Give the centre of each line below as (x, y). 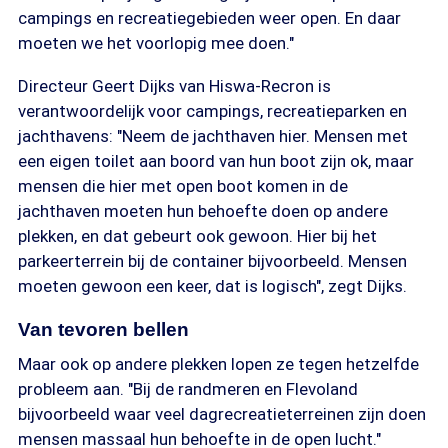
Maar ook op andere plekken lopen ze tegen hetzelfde (218, 364)
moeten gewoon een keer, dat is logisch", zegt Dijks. (212, 286)
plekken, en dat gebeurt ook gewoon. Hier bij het (197, 236)
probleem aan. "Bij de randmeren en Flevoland (188, 389)
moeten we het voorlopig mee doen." (156, 43)
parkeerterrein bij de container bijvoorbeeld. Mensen (212, 261)
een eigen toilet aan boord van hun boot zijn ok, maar (216, 161)
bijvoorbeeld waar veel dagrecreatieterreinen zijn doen (222, 414)
